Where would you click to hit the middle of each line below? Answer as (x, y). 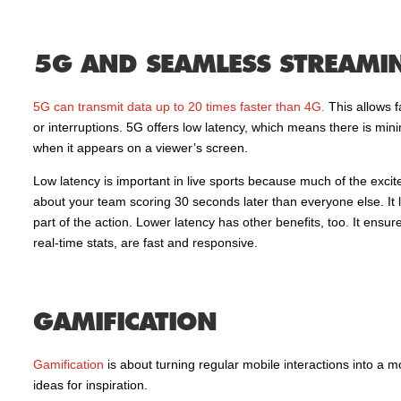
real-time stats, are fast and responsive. (145, 243)
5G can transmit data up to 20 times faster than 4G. (179, 107)
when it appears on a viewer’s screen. (140, 148)
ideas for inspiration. (90, 385)
